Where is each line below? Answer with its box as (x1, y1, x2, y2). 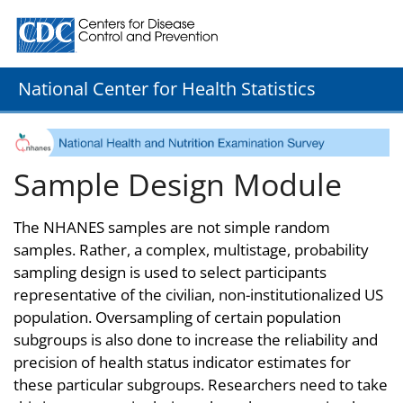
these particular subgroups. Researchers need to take (13, 373, 388, 395)
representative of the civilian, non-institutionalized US (13, 283, 383, 305)
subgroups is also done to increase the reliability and (13, 328, 378, 350)
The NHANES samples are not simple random (13, 216, 330, 237)
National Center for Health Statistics (18, 76, 316, 101)
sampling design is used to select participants (13, 261, 327, 282)
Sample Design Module (13, 163, 342, 205)
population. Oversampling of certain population (13, 306, 341, 327)
